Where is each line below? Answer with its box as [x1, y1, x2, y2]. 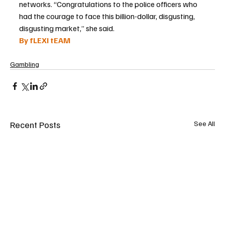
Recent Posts [10, 119, 60, 130]
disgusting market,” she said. [19, 23, 115, 33]
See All [194, 119, 215, 128]
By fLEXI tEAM [19, 35, 70, 45]
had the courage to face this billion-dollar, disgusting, [19, 11, 196, 21]
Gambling [10, 59, 39, 68]
